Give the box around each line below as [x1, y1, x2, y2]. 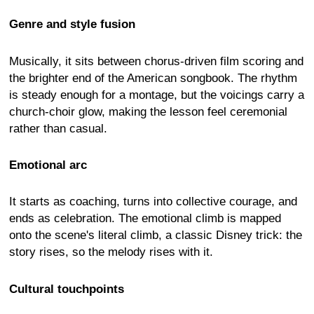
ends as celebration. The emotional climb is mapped [9, 212, 281, 226]
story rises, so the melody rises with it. [9, 245, 213, 259]
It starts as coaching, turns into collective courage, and [9, 195, 297, 209]
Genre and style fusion [9, 18, 135, 32]
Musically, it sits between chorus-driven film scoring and [9, 54, 303, 68]
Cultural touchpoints [9, 282, 124, 296]
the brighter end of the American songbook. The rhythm [9, 71, 297, 85]
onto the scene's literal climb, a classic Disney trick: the [9, 228, 302, 243]
